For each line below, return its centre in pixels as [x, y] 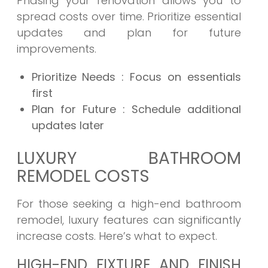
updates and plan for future [129, 33]
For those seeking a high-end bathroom [129, 204]
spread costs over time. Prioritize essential [129, 17]
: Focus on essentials [182, 77]
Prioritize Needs [77, 77]
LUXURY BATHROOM [129, 159]
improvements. [56, 49]
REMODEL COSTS [83, 176]
